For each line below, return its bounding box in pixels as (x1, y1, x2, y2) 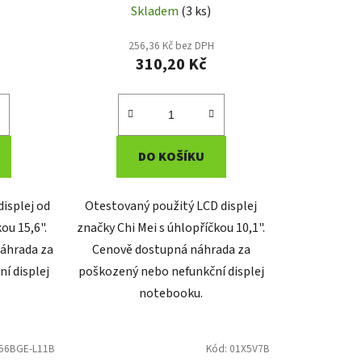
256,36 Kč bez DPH (128, 38, 214, 54)
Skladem (131, 2, 182, 21)
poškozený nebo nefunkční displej (78, 263, 264, 281)
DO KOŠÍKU (137, 148, 204, 166)
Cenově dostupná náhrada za (91, 241, 250, 259)
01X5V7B (229, 341, 270, 357)
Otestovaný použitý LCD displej (85, 197, 258, 216)
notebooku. (139, 284, 204, 303)
